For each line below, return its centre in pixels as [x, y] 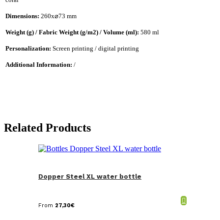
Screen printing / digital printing [96, 48]
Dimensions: [23, 16]
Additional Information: [40, 64]
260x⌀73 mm [59, 16]
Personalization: [29, 48]
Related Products [47, 127]
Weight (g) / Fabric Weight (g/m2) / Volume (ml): [73, 32]
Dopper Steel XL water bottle [90, 176]
